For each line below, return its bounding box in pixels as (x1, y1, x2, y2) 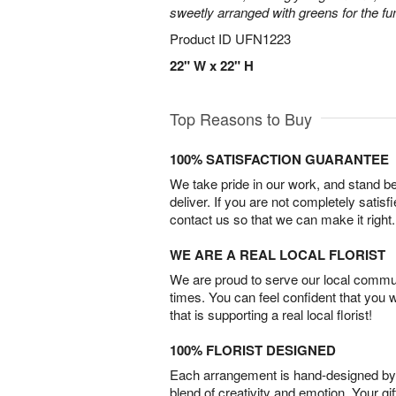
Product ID (170, 29, 235, 48)
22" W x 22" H (170, 56, 254, 75)
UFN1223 (235, 29, 291, 48)
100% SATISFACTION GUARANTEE (170, 149, 389, 169)
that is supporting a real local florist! (170, 305, 372, 324)
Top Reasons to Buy (170, 107, 312, 130)
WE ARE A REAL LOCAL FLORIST (170, 245, 385, 264)
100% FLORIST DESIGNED (170, 340, 336, 360)
